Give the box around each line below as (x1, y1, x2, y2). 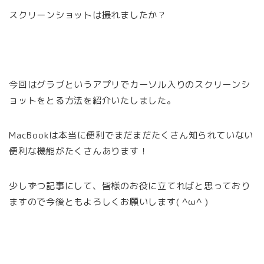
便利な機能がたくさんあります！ (9, 145, 148, 158)
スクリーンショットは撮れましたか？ (9, 9, 167, 22)
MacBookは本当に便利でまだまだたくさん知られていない (9, 129, 254, 142)
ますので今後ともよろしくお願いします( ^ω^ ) (9, 196, 209, 209)
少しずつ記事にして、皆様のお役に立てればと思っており (9, 180, 250, 193)
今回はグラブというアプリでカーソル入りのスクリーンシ (9, 78, 250, 91)
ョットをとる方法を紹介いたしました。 (9, 94, 176, 107)
